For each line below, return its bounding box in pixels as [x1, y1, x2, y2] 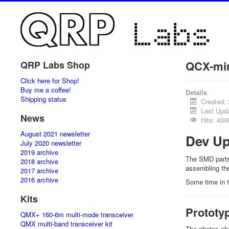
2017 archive [20, 166, 58, 175]
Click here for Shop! [20, 76, 79, 85]
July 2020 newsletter [20, 138, 81, 148]
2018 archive [20, 156, 58, 166]
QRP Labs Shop [20, 58, 90, 72]
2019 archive [20, 147, 58, 157]
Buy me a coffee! [20, 85, 71, 95]
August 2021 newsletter [20, 129, 90, 139]
